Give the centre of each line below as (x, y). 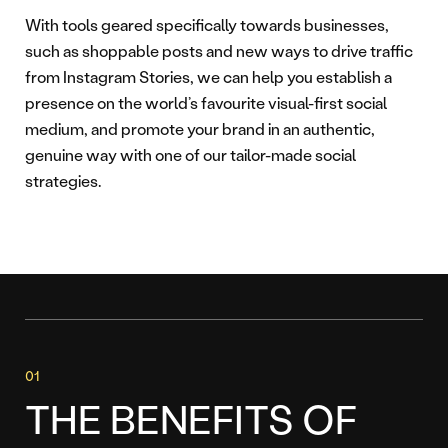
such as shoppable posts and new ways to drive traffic (219, 51)
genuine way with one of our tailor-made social (190, 155)
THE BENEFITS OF (191, 418)
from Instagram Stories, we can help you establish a (208, 77)
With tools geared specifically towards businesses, (207, 25)
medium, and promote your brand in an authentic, (200, 129)
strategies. (63, 181)
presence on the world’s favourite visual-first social (206, 103)
